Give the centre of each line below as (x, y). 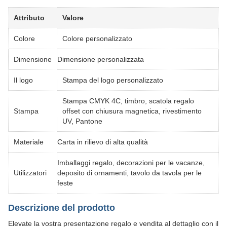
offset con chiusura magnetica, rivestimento (132, 111)
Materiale (29, 142)
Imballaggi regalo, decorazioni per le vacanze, (131, 163)
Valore (73, 18)
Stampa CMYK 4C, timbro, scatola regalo (128, 101)
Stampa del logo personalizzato (113, 80)
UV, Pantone (82, 121)
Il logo (23, 80)
